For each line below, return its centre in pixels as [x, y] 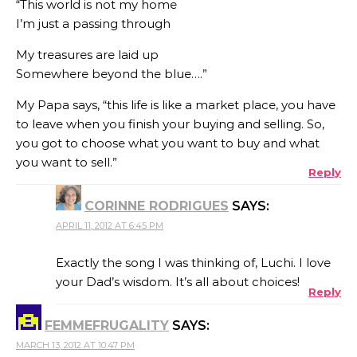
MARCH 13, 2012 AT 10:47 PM [75, 345]
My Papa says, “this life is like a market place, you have [176, 104]
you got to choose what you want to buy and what [168, 143]
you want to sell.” [67, 162]
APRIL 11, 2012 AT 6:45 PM [110, 225]
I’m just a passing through [93, 23]
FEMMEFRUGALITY [107, 325]
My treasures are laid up [87, 54]
